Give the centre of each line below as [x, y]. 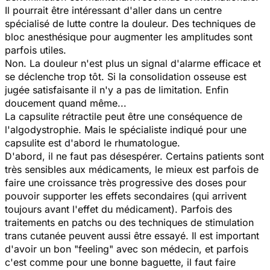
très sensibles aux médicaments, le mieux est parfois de [132, 169]
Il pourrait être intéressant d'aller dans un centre [113, 10]
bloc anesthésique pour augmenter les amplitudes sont [129, 36]
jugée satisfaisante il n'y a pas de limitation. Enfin [117, 89]
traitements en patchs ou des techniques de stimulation [129, 222]
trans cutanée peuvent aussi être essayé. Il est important [132, 235]
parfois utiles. [36, 50]
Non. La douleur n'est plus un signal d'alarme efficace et [133, 63]
